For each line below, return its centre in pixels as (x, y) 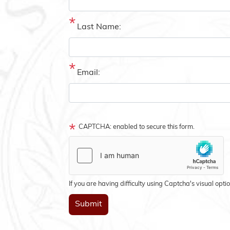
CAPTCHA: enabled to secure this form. (137, 127)
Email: (89, 73)
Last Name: (99, 27)
